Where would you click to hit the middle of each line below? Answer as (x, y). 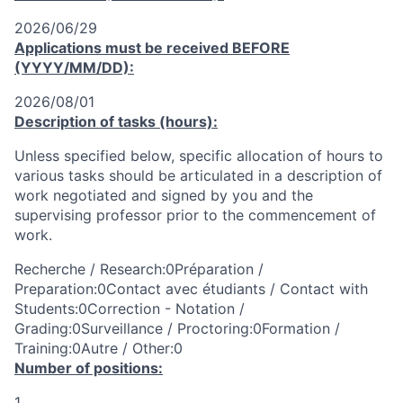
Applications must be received (123, 48)
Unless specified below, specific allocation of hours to (199, 156)
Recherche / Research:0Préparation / (139, 269)
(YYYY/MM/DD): (74, 67)
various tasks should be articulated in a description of (198, 175)
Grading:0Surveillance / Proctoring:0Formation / (177, 328)
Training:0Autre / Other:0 (99, 348)
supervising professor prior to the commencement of (195, 215)
